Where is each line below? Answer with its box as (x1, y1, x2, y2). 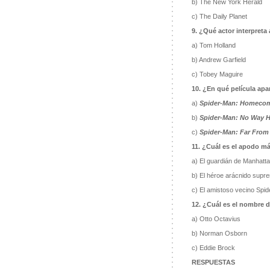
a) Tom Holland (191, 42, 236, 49)
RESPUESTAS (191, 259, 235, 266)
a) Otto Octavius (191, 215, 240, 223)
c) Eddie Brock (191, 244, 235, 252)
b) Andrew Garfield (191, 56, 246, 64)
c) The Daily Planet (191, 13, 247, 20)
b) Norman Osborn (191, 230, 247, 237)
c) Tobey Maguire (191, 71, 243, 78)
